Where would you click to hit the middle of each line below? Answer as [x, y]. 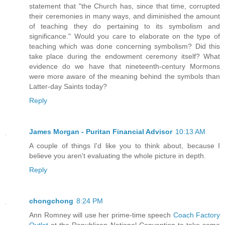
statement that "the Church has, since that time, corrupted [125, 6]
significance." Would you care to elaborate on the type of [125, 36]
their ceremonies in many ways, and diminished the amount [125, 16]
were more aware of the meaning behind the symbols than [125, 76]
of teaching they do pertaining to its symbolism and [125, 26]
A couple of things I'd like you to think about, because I [125, 145]
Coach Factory [196, 215]
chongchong [51, 201]
